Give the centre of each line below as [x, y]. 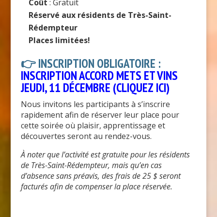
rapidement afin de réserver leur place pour [100, 115]
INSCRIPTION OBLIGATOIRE [97, 64]
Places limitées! [59, 40]
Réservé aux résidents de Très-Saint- [100, 15]
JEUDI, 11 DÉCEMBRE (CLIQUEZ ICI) [95, 88]
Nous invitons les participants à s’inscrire [95, 104]
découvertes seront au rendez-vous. [86, 136]
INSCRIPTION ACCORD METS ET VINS [99, 76]
